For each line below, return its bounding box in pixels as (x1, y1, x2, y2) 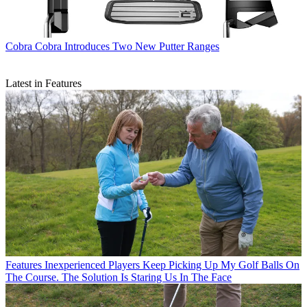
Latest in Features (5, 77, 82, 90)
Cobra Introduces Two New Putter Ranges (35, 40, 219, 53)
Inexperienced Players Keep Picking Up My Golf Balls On (45, 259, 299, 271)
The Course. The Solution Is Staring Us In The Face (5, 271, 232, 284)
